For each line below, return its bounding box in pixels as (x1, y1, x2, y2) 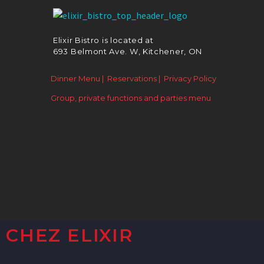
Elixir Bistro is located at (53, 35, 154, 45)
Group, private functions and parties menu (51, 93, 211, 103)
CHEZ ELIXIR (6, 225, 133, 246)
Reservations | (107, 73, 160, 83)
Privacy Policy (164, 73, 216, 83)
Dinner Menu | (51, 73, 104, 83)
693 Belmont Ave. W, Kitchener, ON (53, 46, 203, 56)
